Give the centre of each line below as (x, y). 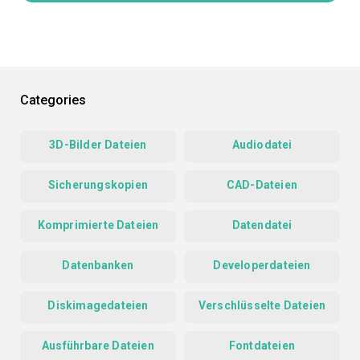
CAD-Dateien (262, 185)
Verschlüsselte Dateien (262, 306)
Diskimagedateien (98, 306)
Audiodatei (262, 145)
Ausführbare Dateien (98, 346)
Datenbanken (98, 266)
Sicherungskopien (98, 185)
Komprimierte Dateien (98, 225)
